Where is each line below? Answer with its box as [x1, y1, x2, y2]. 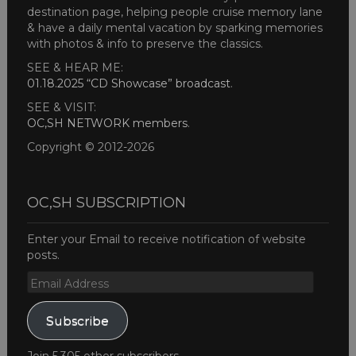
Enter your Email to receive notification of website [26, 232, 306, 247]
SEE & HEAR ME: [26, 60, 123, 75]
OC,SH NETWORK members [26, 116, 188, 131]
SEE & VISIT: [26, 100, 96, 115]
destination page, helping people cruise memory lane [26, 5, 323, 20]
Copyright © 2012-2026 [26, 140, 154, 155]
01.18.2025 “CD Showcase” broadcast [26, 76, 230, 91]
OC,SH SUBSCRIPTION [26, 194, 186, 212]
